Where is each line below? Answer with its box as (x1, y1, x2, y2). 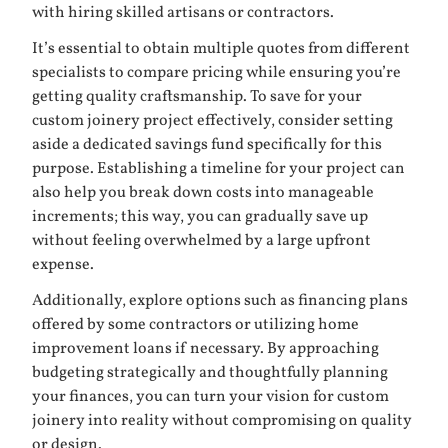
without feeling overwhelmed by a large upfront (32, 230, 371, 253)
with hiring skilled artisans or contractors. (32, 2, 334, 25)
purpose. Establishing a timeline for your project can (32, 158, 405, 181)
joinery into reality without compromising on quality (32, 410, 412, 433)
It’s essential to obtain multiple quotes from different (32, 38, 410, 61)
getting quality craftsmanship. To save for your (32, 86, 362, 109)
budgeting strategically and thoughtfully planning (32, 362, 388, 385)
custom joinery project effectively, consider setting (32, 110, 393, 133)
